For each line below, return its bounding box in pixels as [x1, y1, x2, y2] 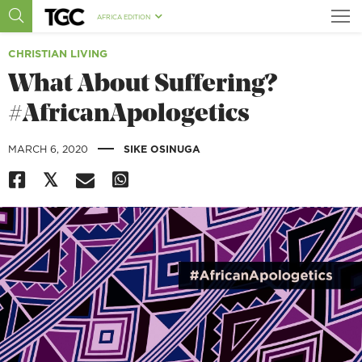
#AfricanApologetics [8, 103, 250, 128]
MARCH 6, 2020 [8, 141, 91, 156]
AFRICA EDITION [96, 11, 152, 22]
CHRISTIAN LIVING [8, 46, 107, 61]
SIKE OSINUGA [124, 141, 200, 156]
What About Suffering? [8, 73, 277, 98]
